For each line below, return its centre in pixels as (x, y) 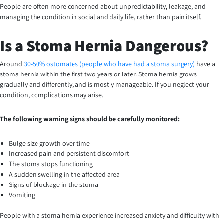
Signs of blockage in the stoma (54, 185)
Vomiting (22, 195)
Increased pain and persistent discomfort (69, 154)
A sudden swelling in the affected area (64, 174)
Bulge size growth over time (49, 143)
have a (205, 64)
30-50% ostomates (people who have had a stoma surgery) (109, 64)
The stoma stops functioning (51, 164)
